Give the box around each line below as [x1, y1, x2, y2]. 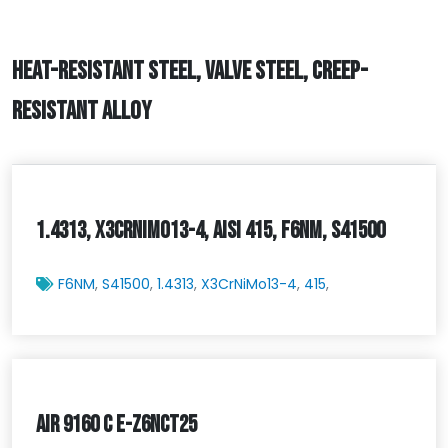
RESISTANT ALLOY [12, 96, 151, 128]
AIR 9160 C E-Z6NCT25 [36, 410, 197, 439]
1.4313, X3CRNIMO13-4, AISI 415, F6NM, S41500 [36, 216, 385, 245]
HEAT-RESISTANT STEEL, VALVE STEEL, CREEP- [12, 56, 368, 88]
